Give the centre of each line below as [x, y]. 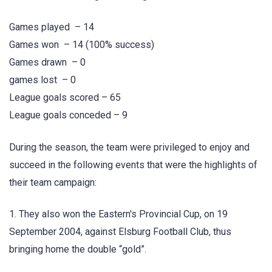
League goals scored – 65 [65, 98]
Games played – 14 [53, 27]
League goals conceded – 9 [68, 115]
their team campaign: [53, 182]
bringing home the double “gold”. [78, 249]
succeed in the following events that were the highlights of [133, 165]
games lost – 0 [42, 80]
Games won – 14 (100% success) [82, 45]
